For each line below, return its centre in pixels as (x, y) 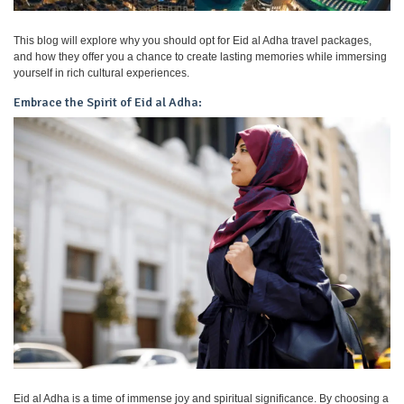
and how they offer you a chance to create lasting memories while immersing (200, 57)
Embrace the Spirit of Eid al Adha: (108, 103)
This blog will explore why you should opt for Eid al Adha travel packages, (193, 41)
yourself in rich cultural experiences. (101, 73)
